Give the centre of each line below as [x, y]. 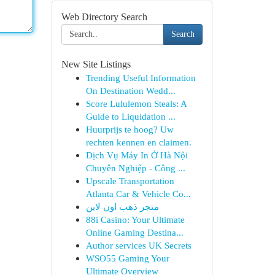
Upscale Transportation [130, 181]
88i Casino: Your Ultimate [135, 219]
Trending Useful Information [141, 78]
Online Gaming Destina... [134, 232]
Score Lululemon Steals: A [136, 103]
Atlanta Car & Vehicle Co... [138, 194]
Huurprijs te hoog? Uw [130, 129]
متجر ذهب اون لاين [122, 207]
